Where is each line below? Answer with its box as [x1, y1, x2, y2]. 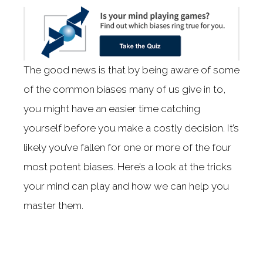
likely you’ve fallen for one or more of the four [23, 141, 231, 153]
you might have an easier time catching [23, 102, 200, 114]
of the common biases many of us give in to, [23, 83, 226, 95]
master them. [23, 199, 83, 211]
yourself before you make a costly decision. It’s [23, 122, 239, 134]
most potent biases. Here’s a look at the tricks [23, 160, 232, 173]
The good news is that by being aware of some [23, 63, 240, 76]
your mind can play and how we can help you [23, 180, 229, 192]
